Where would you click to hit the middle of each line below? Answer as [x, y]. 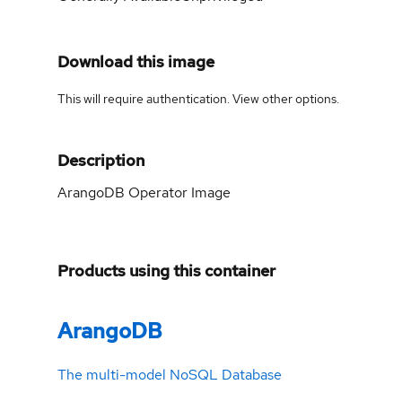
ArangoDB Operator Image [144, 192]
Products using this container [166, 270]
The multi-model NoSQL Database [170, 375]
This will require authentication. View [160, 98]
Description [101, 160]
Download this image [136, 61]
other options [299, 98]
